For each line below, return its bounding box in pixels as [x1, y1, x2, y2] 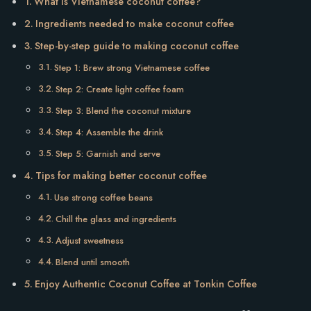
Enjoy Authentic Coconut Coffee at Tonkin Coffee [34, 276, 257, 291]
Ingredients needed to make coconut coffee [35, 16, 234, 31]
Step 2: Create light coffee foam [55, 82, 184, 96]
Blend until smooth [55, 255, 130, 269]
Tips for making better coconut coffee [35, 168, 207, 183]
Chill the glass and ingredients [55, 212, 176, 226]
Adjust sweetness [55, 233, 124, 247]
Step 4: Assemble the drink [55, 125, 163, 139]
